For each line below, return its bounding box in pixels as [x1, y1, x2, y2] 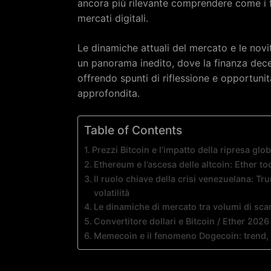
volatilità [93, 188, 129, 198]
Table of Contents [84, 123, 182, 138]
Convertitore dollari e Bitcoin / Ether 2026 [93, 216, 269, 226]
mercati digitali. [77, 12, 148, 24]
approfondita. [77, 87, 140, 99]
